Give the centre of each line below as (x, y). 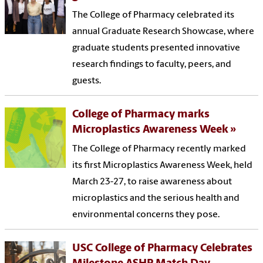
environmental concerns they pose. (146, 215)
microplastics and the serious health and (156, 198)
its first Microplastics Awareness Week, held (163, 165)
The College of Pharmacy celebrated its (154, 15)
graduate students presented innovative (156, 48)
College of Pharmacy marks (141, 114)
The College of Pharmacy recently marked (159, 149)
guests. (87, 81)
